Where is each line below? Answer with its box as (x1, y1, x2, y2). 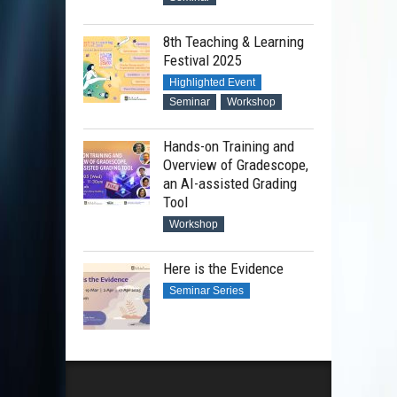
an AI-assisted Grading (163, 174, 297, 192)
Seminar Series (169, 284, 244, 297)
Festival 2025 (163, 51, 241, 69)
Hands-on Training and (163, 136, 294, 155)
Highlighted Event (169, 75, 255, 89)
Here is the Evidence (163, 259, 284, 277)
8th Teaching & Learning (163, 32, 304, 51)
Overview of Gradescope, (163, 155, 308, 174)
